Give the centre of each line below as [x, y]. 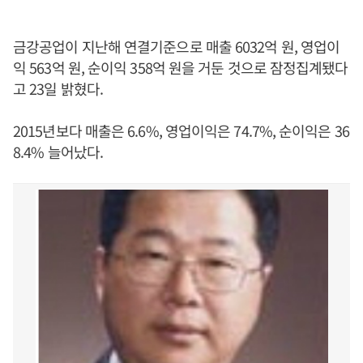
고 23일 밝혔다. [58, 88]
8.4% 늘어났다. [58, 152]
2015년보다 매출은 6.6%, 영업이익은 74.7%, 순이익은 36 [181, 130]
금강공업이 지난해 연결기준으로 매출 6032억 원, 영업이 [177, 46]
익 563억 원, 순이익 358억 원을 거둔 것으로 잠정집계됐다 [181, 67]
